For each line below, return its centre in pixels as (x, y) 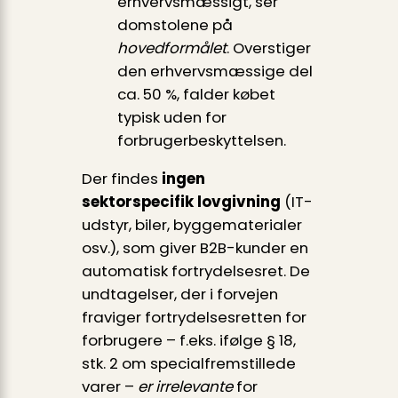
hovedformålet (171, 48)
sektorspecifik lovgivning (181, 202)
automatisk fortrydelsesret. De (195, 271)
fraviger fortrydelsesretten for (194, 318)
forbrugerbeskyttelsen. (201, 141)
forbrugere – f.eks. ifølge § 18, (188, 341)
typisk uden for (171, 118)
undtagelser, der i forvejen (179, 295)
